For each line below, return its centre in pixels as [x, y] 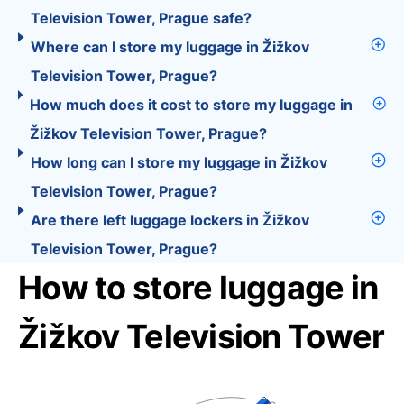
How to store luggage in [198, 288]
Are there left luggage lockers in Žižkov [170, 220]
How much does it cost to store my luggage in [191, 105]
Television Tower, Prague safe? [141, 18]
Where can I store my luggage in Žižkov [170, 47]
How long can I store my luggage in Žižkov [179, 162]
